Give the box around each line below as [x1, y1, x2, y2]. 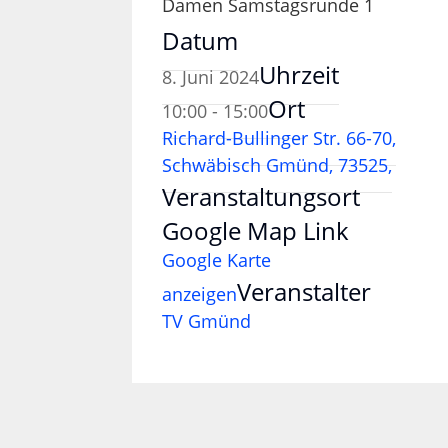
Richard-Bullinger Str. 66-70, [162, 126, 396, 151]
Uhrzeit [259, 58, 339, 92]
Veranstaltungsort [162, 180, 360, 214]
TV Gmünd [162, 309, 251, 334]
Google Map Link [162, 214, 349, 248]
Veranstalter [237, 275, 371, 309]
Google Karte [162, 248, 271, 273]
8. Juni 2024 [162, 65, 259, 90]
